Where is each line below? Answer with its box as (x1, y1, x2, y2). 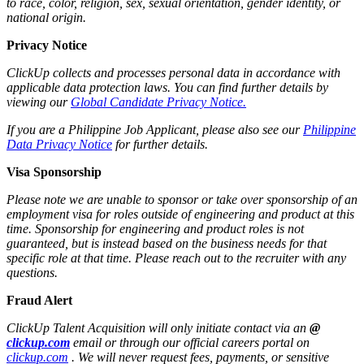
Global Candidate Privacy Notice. (71, 94, 246, 109)
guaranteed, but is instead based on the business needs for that (6, 236, 327, 250)
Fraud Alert (6, 292, 72, 307)
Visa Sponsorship (6, 164, 102, 179)
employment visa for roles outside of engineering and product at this (6, 206, 354, 221)
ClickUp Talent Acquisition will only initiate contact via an (6, 320, 310, 335)
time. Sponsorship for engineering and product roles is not (6, 221, 304, 236)
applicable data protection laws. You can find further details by (6, 80, 328, 94)
